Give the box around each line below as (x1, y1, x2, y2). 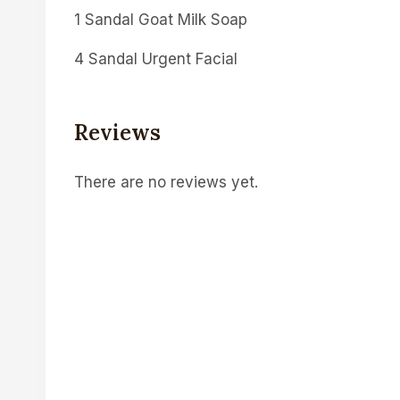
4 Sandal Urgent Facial (74, 49, 237, 68)
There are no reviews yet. (74, 172, 258, 191)
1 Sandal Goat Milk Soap (74, 10, 247, 29)
